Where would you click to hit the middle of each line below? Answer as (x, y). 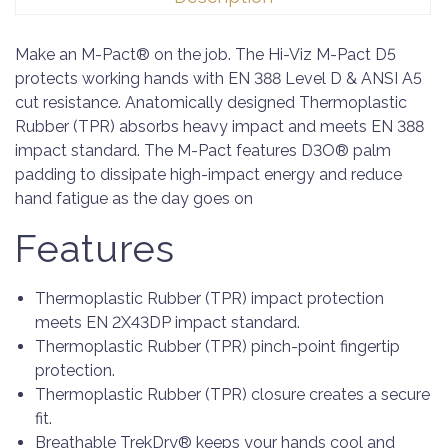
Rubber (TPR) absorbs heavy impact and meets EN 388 (219, 126)
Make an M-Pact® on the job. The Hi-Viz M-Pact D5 (205, 54)
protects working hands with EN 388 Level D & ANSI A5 (218, 78)
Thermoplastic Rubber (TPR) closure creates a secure (232, 394)
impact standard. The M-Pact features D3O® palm (203, 150)
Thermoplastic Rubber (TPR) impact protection (209, 298)
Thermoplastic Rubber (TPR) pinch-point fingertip (217, 346)
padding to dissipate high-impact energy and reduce (208, 174)
